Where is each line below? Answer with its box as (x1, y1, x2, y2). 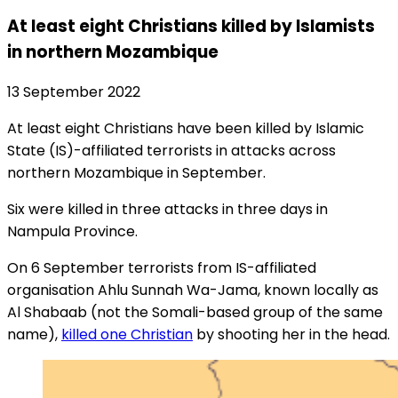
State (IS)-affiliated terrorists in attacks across (7, 140, 336, 162)
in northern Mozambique (7, 39, 219, 64)
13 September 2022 (7, 82, 140, 103)
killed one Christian (61, 324, 193, 346)
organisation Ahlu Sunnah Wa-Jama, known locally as (7, 280, 378, 301)
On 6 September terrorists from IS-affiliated (7, 258, 316, 279)
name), (7, 324, 61, 346)
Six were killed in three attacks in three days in (7, 199, 328, 220)
